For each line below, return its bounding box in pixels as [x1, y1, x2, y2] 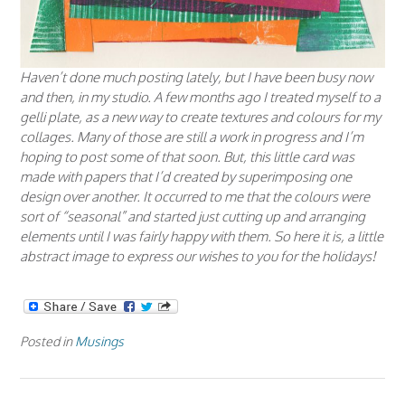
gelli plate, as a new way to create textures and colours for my [20, 108, 381, 127]
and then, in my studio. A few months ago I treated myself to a [20, 89, 381, 107]
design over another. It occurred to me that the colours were [20, 188, 370, 206]
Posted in [20, 332, 75, 349]
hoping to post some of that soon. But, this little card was [20, 148, 354, 166]
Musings [75, 332, 124, 349]
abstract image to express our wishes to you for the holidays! [20, 248, 376, 266]
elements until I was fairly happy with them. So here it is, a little [20, 228, 383, 246]
